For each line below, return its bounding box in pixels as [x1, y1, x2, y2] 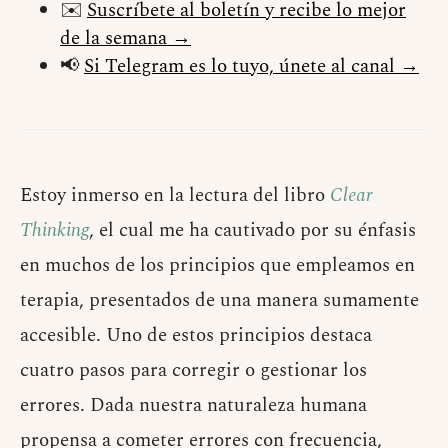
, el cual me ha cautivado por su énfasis [89, 216, 416, 246]
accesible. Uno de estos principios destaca [20, 321, 372, 351]
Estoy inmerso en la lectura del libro [20, 181, 330, 211]
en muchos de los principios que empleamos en [20, 251, 415, 281]
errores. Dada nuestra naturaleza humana [20, 391, 367, 421]
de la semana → [60, 24, 191, 54]
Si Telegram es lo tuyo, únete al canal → [84, 52, 419, 82]
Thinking [20, 216, 89, 246]
